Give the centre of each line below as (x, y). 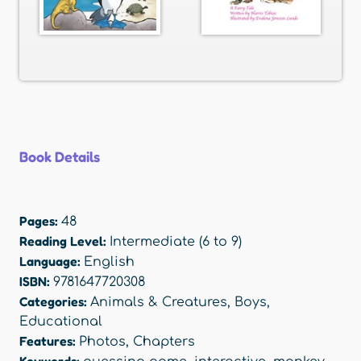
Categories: (55, 302)
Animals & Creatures (159, 303)
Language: (52, 261)
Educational (61, 322)
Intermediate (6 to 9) (176, 242)
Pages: (40, 221)
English (109, 262)
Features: (49, 341)
